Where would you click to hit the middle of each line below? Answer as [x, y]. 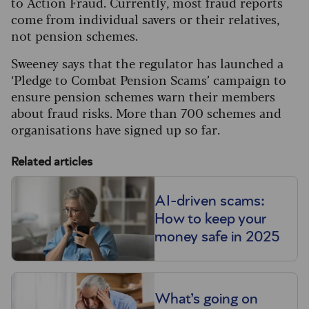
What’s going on [206, 298]
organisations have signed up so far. [117, 129]
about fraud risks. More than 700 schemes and [146, 113]
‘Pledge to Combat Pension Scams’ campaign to [149, 80]
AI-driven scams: [210, 201]
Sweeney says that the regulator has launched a [147, 63]
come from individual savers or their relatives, [145, 19]
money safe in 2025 [217, 237]
